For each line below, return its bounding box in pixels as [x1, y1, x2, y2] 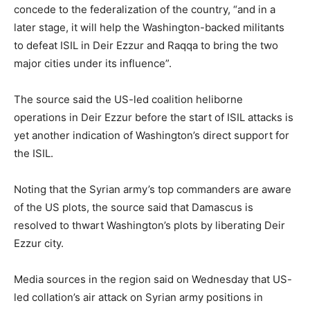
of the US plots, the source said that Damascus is [14, 201, 253, 214]
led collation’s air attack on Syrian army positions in [14, 291, 263, 304]
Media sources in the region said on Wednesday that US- [14, 273, 292, 286]
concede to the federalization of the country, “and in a [14, 3, 275, 16]
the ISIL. [14, 147, 53, 160]
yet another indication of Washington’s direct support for [14, 129, 289, 142]
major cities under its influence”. [14, 57, 172, 70]
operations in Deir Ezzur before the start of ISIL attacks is [14, 111, 293, 124]
